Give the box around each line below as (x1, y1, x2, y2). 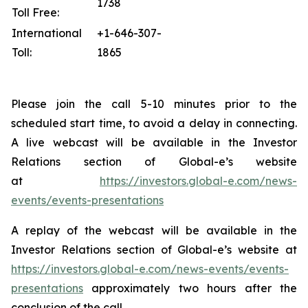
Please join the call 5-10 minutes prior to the (11, 97, 297, 111)
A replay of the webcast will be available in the (11, 223, 297, 237)
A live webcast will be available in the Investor (11, 135, 297, 149)
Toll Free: (12, 5, 59, 19)
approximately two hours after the (83, 281, 297, 295)
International (12, 26, 82, 40)
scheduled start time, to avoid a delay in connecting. (11, 116, 297, 130)
